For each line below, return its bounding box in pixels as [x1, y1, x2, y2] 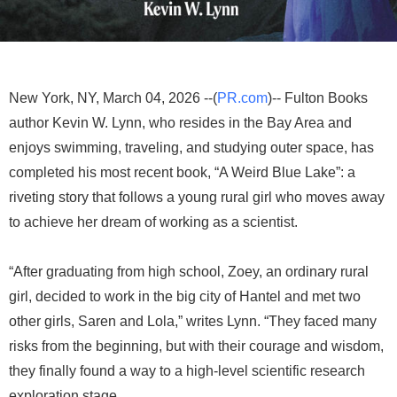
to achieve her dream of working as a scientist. [9, 214, 298, 230]
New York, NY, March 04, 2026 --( [9, 90, 217, 105]
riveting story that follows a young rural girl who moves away [9, 190, 385, 205]
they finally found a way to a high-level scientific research [9, 363, 365, 378]
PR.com [217, 90, 268, 105]
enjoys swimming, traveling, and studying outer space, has [9, 140, 374, 155]
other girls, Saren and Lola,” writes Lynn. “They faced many [9, 314, 377, 329]
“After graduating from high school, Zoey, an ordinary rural [9, 264, 369, 279]
